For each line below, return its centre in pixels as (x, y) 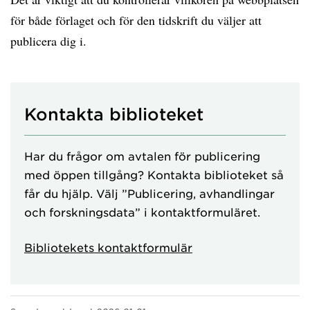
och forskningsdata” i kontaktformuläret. (142, 211)
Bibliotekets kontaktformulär (108, 247)
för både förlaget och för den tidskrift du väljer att (136, 20)
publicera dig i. (48, 40)
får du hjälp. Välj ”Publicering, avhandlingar (149, 193)
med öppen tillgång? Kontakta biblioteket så (154, 174)
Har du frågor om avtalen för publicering (142, 155)
